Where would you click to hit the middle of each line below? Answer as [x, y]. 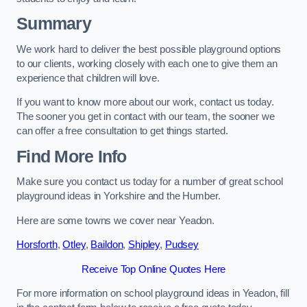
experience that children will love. [88, 78]
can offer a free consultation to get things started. [122, 131]
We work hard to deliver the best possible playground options [149, 49]
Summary [54, 24]
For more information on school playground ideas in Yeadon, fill [153, 294]
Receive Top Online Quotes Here [153, 269]
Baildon [107, 245]
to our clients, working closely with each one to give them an [147, 63]
